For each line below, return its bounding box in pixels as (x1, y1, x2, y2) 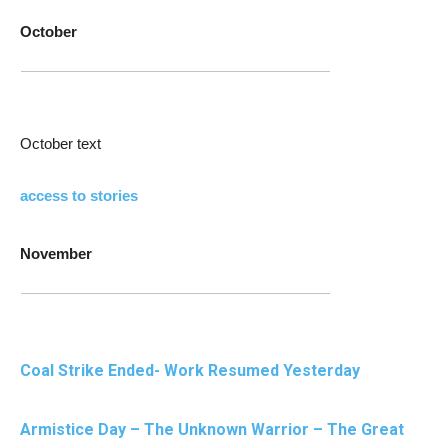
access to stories (20, 187, 138, 204)
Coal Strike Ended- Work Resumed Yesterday (20, 361, 360, 380)
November (20, 245, 92, 262)
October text (20, 135, 101, 152)
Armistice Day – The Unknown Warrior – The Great (20, 420, 404, 439)
